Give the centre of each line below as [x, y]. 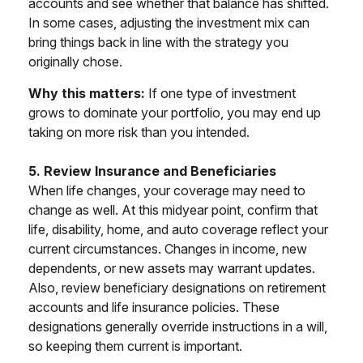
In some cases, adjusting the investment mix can [169, 23]
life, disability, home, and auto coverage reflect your [178, 230]
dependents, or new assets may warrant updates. [172, 269]
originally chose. [75, 62]
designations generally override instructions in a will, [178, 327]
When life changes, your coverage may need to [167, 191]
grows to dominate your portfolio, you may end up [175, 113]
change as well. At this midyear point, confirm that [173, 210]
